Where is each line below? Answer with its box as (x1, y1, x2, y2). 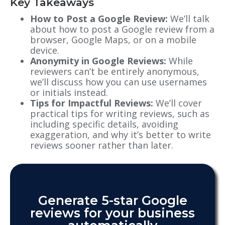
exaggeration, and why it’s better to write (30, 129, 211, 141)
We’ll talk (168, 13, 209, 25)
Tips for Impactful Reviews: (30, 97, 153, 109)
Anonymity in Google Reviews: (30, 55, 166, 67)
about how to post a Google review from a (30, 23, 214, 36)
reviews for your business (30, 205, 195, 221)
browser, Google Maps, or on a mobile (30, 34, 196, 46)
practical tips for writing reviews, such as (30, 107, 209, 120)
